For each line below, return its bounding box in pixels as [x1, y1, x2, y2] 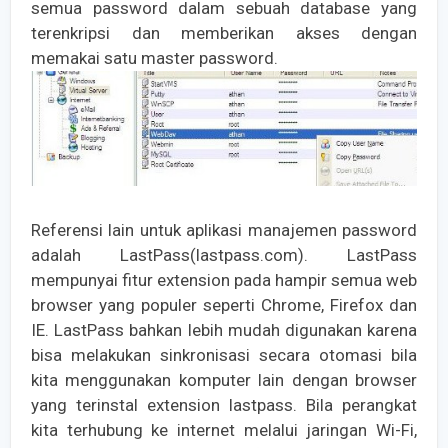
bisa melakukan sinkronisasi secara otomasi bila [31, 345, 417, 366]
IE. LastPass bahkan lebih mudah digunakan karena [31, 320, 417, 341]
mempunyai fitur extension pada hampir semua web [31, 270, 417, 291]
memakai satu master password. [31, 48, 278, 69]
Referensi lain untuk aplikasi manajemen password [31, 220, 417, 241]
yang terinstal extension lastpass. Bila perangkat [31, 395, 417, 416]
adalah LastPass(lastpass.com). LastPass [31, 245, 417, 266]
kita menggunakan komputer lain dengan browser [31, 370, 417, 391]
